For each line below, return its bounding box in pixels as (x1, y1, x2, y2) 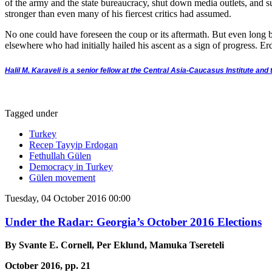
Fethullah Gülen (29, 150, 91, 161)
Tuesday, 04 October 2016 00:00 (5, 192, 131, 203)
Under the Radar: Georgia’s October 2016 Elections (5, 215, 262, 228)
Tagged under (5, 107, 58, 118)
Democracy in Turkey (29, 161, 113, 172)
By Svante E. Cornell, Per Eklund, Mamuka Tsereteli (5, 240, 224, 251)
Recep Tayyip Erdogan (29, 139, 118, 150)
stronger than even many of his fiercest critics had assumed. (5, 8, 231, 19)
